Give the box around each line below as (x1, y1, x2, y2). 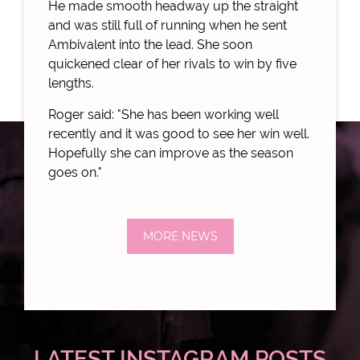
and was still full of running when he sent (48, 17, 287, 33)
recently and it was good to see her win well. (48, 125, 309, 141)
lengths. (48, 75, 94, 91)
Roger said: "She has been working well (48, 106, 279, 122)
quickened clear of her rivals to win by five (48, 55, 297, 72)
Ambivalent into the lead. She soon (48, 36, 252, 52)
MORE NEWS (142, 228, 218, 243)
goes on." (48, 164, 102, 180)
